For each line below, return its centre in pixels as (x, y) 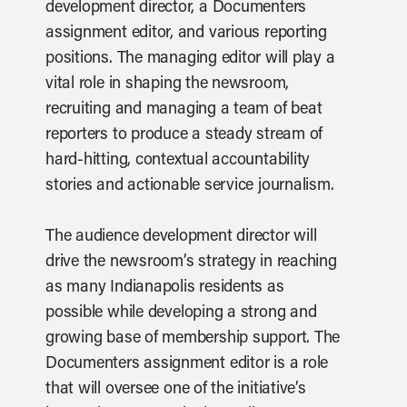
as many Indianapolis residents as (165, 288)
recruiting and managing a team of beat (184, 110)
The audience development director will (181, 237)
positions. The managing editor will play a (190, 59)
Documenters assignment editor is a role (187, 364)
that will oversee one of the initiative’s (176, 390)
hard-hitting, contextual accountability (178, 161)
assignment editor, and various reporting (186, 34)
